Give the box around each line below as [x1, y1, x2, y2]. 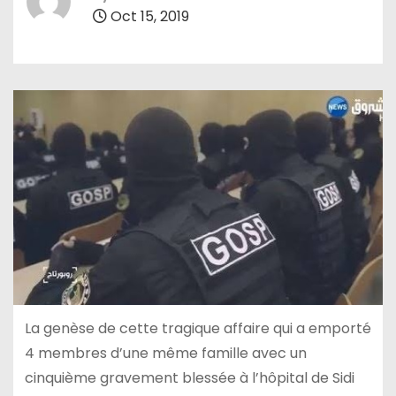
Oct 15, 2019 [107, 5, 189, 27]
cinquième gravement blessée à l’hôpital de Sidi [24, 367, 354, 388]
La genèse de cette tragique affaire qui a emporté [24, 317, 371, 339]
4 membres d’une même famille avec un [24, 342, 307, 363]
